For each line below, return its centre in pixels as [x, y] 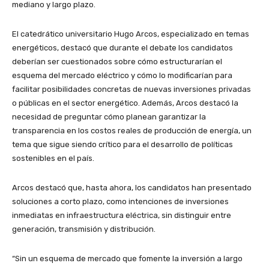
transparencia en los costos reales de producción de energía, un [132, 130]
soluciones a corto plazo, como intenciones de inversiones [120, 201]
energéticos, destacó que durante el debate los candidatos [122, 47]
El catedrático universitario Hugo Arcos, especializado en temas [131, 34]
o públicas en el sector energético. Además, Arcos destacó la [125, 103]
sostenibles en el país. [53, 158]
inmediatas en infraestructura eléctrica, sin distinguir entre [122, 215]
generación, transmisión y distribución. [85, 229]
